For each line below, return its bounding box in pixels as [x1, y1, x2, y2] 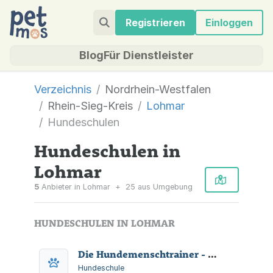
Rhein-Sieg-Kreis [48, 99, 133, 112]
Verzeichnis [34, 83, 91, 96]
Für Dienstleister [104, 49, 194, 62]
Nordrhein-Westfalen [105, 83, 211, 96]
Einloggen [205, 16, 253, 29]
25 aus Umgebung [123, 182, 193, 191]
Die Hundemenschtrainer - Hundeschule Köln [208, 248, 217, 260]
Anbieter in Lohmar [39, 182, 113, 191]
